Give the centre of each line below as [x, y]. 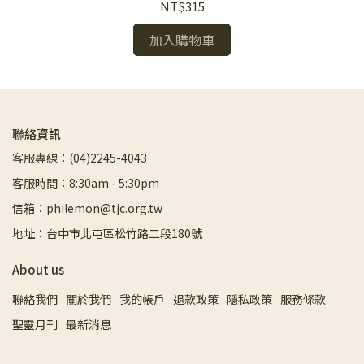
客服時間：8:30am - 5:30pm [86, 183]
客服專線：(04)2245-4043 [80, 158]
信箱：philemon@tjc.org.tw [87, 208]
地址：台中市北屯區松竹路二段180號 [107, 233]
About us [38, 269]
